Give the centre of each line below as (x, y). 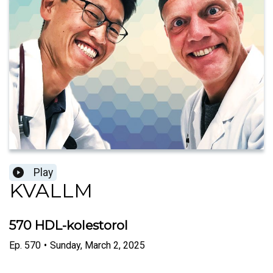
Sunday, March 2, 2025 (97, 245)
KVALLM (51, 191)
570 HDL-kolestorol (69, 225)
